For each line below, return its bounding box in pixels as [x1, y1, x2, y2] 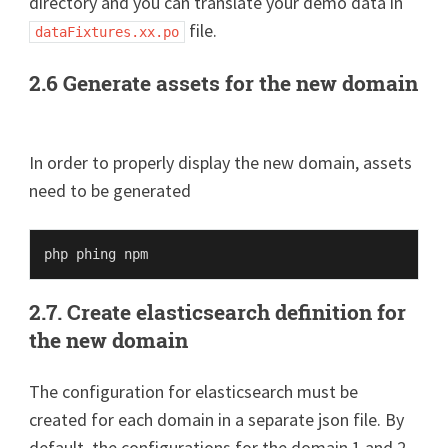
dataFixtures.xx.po [35, 23, 180, 40]
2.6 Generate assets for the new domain [29, 68, 419, 97]
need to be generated [29, 178, 192, 202]
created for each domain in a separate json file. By [29, 407, 405, 431]
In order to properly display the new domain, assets [29, 150, 413, 174]
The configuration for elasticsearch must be [29, 379, 359, 403]
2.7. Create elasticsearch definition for [29, 297, 407, 326]
